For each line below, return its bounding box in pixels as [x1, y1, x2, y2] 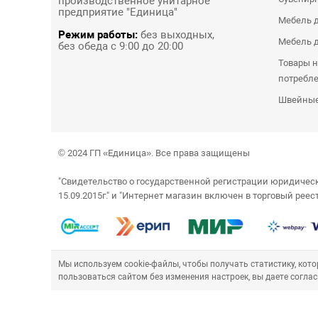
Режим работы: [57, 28, 138, 41]
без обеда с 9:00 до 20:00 [57, 39, 183, 53]
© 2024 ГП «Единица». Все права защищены [57, 148, 250, 158]
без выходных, [137, 28, 214, 41]
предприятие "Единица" [57, 5, 177, 18]
